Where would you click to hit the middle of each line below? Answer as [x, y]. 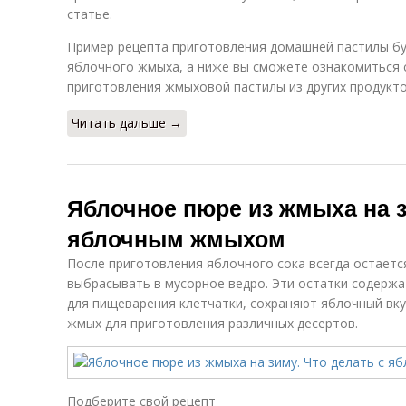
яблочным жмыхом [176, 238]
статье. [90, 14]
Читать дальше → [127, 123]
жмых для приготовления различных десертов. [213, 323]
